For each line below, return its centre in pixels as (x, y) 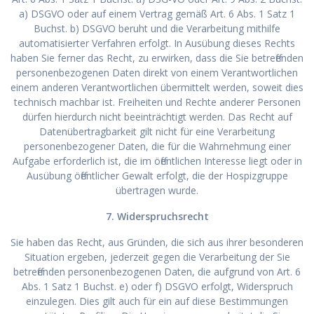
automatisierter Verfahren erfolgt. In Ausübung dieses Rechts (157, 43)
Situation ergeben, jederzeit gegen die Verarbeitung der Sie (157, 257)
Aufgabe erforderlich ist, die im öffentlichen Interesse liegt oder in (157, 161)
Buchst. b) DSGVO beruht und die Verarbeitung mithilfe (157, 28)
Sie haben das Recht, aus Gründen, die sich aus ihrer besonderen (157, 242)
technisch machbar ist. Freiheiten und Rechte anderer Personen (157, 102)
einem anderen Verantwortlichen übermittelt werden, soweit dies (157, 87)
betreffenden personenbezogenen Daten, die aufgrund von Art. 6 (157, 271)
